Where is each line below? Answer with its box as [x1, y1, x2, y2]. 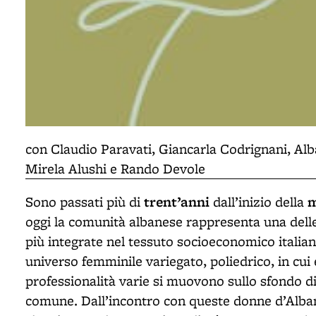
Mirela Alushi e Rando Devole [25, 159, 205, 178]
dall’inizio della [209, 193, 308, 211]
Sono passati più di [25, 193, 144, 211]
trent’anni [144, 192, 209, 211]
